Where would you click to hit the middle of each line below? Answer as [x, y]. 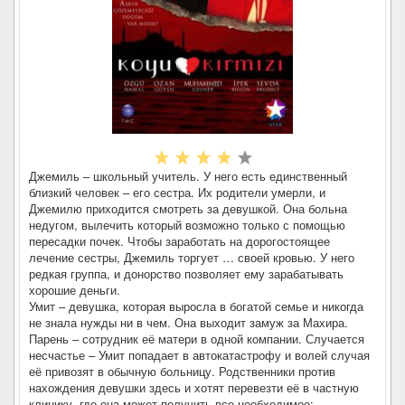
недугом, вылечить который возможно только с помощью [187, 225]
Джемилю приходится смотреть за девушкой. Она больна [188, 208]
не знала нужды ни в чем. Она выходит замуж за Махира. [188, 322]
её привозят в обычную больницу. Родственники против [182, 371]
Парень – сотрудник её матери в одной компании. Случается [197, 339]
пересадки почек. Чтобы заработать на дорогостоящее [179, 241]
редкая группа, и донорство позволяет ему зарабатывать [186, 273]
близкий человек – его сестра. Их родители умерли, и [177, 192]
